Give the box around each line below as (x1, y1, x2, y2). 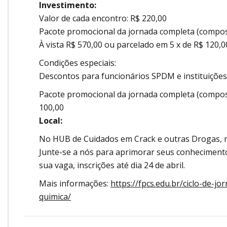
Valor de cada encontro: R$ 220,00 (39, 13, 167, 24)
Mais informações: (39, 178, 110, 190)
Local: (39, 115, 64, 127)
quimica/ (39, 191, 71, 203)
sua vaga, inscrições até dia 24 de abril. (39, 160, 185, 171)
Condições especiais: (39, 57, 116, 69)
